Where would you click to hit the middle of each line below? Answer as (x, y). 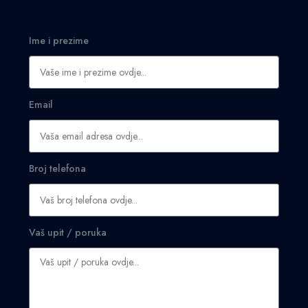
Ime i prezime (59, 41)
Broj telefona (58, 168)
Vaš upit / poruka (68, 232)
